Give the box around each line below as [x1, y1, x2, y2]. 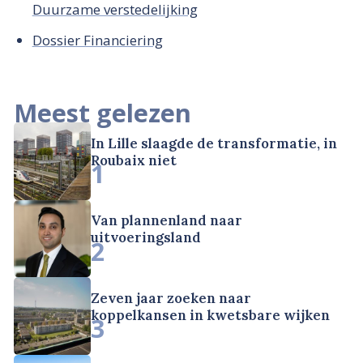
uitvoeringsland [91, 228, 202, 247]
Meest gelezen [14, 95, 191, 130]
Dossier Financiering [32, 31, 163, 50]
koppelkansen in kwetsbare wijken [91, 305, 331, 324]
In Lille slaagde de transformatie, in [91, 134, 338, 152]
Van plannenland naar [91, 211, 243, 230]
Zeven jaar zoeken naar [91, 288, 252, 307]
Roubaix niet [91, 151, 177, 169]
